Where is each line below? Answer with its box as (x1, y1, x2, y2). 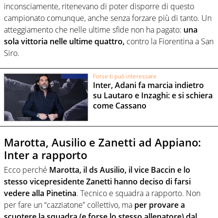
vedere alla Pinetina (4, 187, 76, 199)
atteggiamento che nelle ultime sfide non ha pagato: (4, 24, 183, 36)
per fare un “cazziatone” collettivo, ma (4, 199, 134, 210)
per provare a (134, 199, 185, 210)
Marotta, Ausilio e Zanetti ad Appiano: (4, 135, 201, 150)
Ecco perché (4, 164, 47, 175)
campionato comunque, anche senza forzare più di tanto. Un (4, 13, 212, 24)
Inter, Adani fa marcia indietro (92, 80, 204, 91)
